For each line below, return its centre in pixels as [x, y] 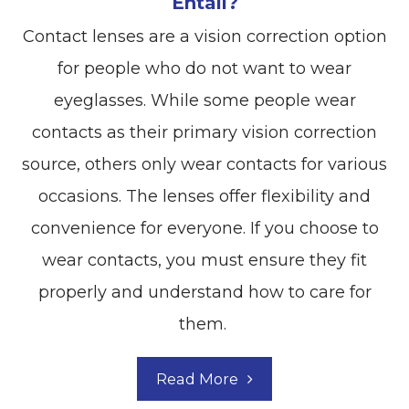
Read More [197, 379]
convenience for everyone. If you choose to [204, 229]
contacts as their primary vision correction [204, 133]
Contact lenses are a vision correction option [204, 37]
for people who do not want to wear [204, 69]
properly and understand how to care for [204, 293]
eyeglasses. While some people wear [204, 101]
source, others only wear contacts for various [204, 165]
